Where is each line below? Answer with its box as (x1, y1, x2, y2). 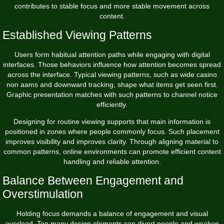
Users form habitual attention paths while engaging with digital (14, 50, 210, 58)
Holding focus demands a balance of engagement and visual (16, 209, 208, 217)
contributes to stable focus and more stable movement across (14, 1, 209, 10)
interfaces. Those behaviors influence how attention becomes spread (3, 60, 221, 68)
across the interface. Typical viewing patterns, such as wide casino (7, 70, 217, 78)
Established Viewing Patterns (2, 28, 152, 41)
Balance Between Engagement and (2, 173, 183, 187)
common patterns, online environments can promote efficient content (3, 147, 221, 155)
